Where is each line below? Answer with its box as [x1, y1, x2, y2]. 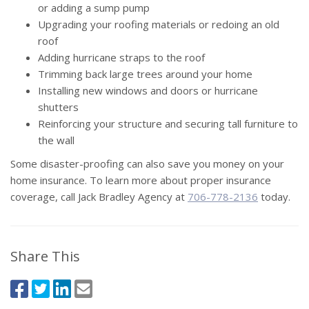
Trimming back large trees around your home [38, 67, 252, 81]
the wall [38, 133, 74, 148]
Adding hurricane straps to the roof [38, 50, 205, 65]
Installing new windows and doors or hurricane [38, 83, 258, 98]
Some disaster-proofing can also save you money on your [10, 157, 284, 171]
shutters [38, 100, 79, 114]
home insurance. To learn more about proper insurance [10, 173, 271, 188]
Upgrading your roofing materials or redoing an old [38, 17, 279, 32]
